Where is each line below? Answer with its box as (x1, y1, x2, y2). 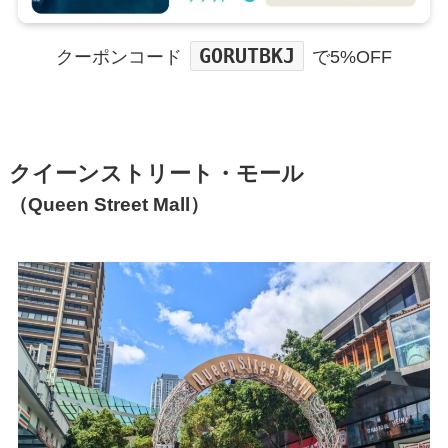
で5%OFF (312, 46, 393, 67)
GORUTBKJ (198, 43, 295, 68)
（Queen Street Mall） (8, 193, 209, 215)
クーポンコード (55, 46, 182, 67)
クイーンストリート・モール (8, 162, 304, 186)
